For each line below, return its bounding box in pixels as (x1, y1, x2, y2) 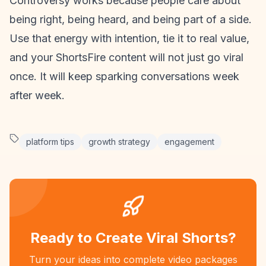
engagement (164, 137, 214, 147)
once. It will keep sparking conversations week (9, 70, 239, 83)
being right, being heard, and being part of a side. (9, 13, 252, 26)
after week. (9, 89, 65, 102)
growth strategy (88, 137, 150, 147)
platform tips (26, 137, 74, 147)
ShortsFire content (56, 51, 146, 64)
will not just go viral (146, 51, 243, 64)
